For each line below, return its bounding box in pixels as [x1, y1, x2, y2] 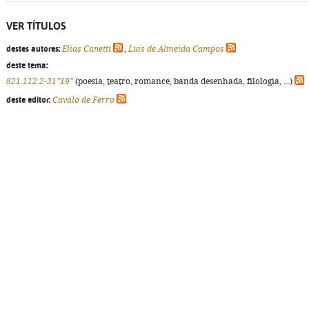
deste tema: [6, 61, 48, 70]
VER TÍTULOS [6, 20, 66, 32]
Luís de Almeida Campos [128, 44, 224, 54]
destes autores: [6, 44, 60, 54]
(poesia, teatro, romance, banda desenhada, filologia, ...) [73, 77, 295, 86]
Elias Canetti [62, 44, 111, 54]
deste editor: [6, 95, 50, 105]
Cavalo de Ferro [52, 95, 114, 105]
